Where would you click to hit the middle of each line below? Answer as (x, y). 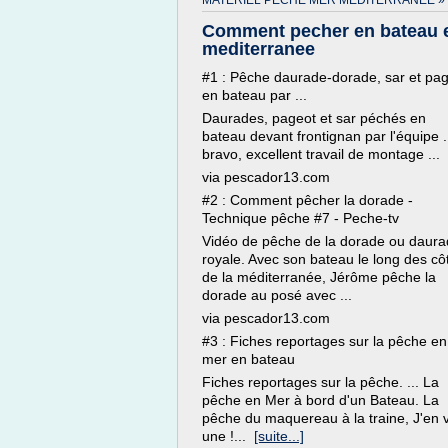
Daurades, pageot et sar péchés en (314, 118)
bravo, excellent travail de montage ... (321, 154)
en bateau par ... (254, 95)
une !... (228, 436)
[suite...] (279, 436)
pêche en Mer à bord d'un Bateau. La (320, 400)
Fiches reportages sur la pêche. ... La (320, 382)
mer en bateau (248, 359)
